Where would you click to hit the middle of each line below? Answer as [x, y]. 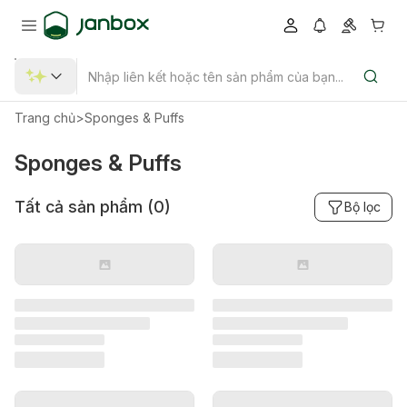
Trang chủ [45, 118]
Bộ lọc [362, 207]
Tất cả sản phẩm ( [84, 207]
